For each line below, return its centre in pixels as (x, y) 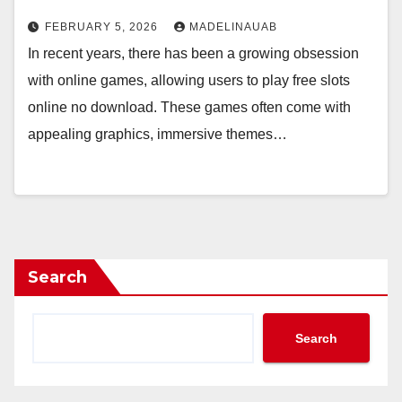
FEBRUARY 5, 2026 (103, 27)
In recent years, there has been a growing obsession (193, 53)
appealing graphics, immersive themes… (157, 134)
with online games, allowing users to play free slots (189, 80)
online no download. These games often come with (189, 107)
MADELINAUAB (233, 27)
